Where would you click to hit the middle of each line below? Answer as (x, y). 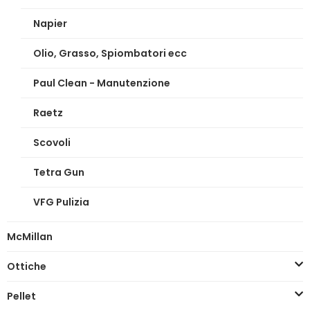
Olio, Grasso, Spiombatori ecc (110, 53)
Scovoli (52, 142)
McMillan (30, 236)
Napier (51, 23)
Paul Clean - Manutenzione (102, 83)
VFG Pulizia (62, 202)
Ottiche (27, 266)
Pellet (21, 296)
